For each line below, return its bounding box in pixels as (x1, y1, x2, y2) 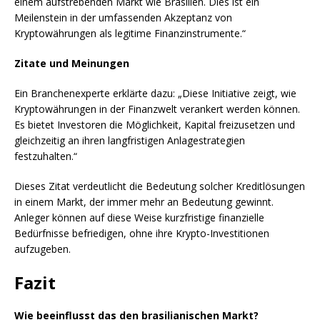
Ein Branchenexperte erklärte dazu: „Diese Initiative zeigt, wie (14, 86, 296, 101)
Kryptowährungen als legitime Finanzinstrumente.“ (14, 26, 246, 41)
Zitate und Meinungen (14, 56, 129, 71)
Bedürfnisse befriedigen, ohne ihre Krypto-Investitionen (14, 226, 269, 241)
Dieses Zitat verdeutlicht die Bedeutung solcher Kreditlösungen (14, 179, 305, 194)
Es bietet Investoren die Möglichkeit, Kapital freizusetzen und (14, 118, 295, 132)
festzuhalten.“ (14, 149, 77, 164)
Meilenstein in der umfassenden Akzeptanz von (14, 11, 232, 25)
